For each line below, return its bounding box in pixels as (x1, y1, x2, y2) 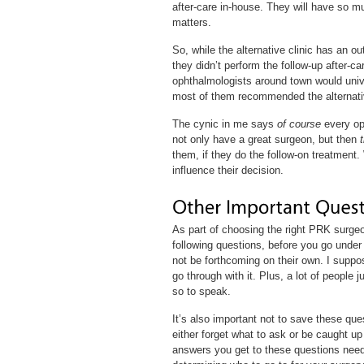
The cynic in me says (172, 118, 277, 130)
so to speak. (172, 285, 231, 297)
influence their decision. (172, 164, 284, 176)
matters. (172, 16, 211, 28)
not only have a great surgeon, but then (172, 133, 360, 145)
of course (277, 118, 321, 130)
